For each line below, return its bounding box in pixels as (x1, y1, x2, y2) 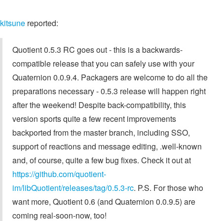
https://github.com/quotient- (12, 168, 106, 180)
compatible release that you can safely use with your (12, 57, 194, 69)
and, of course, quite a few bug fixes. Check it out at (12, 154, 191, 166)
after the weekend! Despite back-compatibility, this (12, 99, 186, 110)
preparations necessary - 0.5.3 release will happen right (12, 85, 206, 97)
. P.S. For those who (134, 182, 203, 193)
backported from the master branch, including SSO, (12, 126, 190, 138)
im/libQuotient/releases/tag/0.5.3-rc (12, 182, 134, 193)
